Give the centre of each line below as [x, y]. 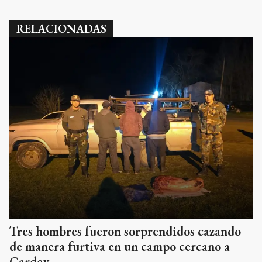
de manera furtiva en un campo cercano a [120, 247]
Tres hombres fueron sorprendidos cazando [125, 232]
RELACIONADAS [61, 28]
